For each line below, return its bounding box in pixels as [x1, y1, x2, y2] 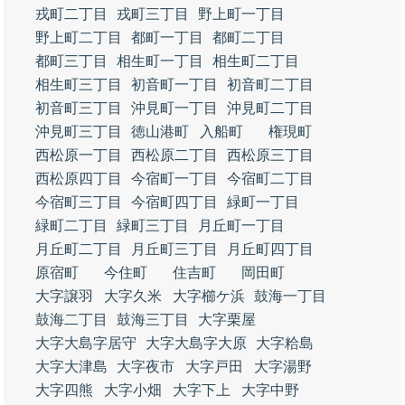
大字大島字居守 [35, 335, 137, 351]
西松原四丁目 [35, 171, 122, 186]
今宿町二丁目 [227, 171, 314, 186]
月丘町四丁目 [227, 241, 314, 257]
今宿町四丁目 [131, 194, 218, 210]
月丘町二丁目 [35, 241, 122, 257]
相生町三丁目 [35, 77, 122, 92]
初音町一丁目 [131, 77, 218, 92]
